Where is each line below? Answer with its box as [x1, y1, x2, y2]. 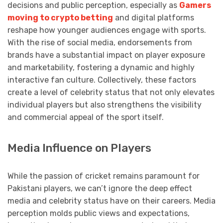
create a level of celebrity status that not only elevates [7, 88, 215, 98]
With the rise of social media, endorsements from [7, 38, 192, 48]
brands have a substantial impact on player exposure [7, 50, 205, 60]
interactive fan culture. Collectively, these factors [7, 75, 196, 85]
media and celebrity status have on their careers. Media [7, 196, 216, 206]
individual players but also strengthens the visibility [7, 100, 202, 110]
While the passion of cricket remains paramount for [7, 171, 200, 181]
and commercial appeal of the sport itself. [7, 112, 164, 122]
